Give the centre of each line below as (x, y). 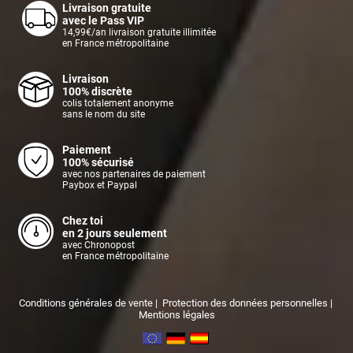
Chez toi (83, 220)
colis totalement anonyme (118, 103)
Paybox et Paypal (100, 185)
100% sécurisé (98, 162)
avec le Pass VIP (104, 20)
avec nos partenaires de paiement (134, 174)
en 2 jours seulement (115, 233)
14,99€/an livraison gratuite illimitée (139, 32)
